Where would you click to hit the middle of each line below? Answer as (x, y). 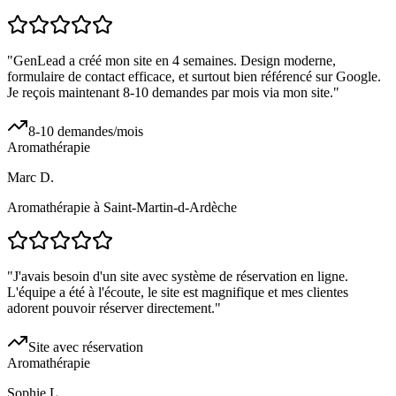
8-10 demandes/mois (86, 132)
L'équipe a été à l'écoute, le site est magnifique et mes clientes (178, 293)
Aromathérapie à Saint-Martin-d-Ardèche (122, 208)
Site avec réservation (86, 347)
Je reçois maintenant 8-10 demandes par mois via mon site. (170, 93)
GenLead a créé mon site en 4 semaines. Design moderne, (175, 61)
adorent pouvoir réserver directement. (111, 308)
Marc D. (30, 178)
